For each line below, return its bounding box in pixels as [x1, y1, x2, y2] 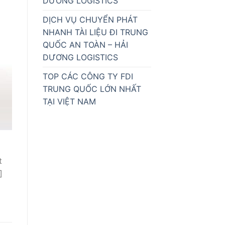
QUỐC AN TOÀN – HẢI [42, 40, 128, 50]
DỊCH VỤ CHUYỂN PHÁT [42, 15, 138, 25]
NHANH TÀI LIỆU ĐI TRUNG [42, 27, 148, 38]
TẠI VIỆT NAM [42, 96, 96, 107]
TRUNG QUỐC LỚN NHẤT [42, 84, 141, 94]
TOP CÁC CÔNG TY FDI [42, 71, 133, 82]
